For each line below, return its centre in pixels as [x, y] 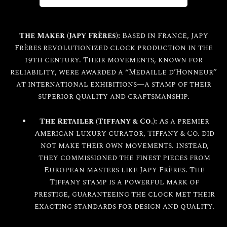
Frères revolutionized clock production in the [113, 48]
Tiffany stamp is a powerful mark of [125, 183]
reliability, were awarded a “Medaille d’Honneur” [113, 72]
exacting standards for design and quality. [125, 207]
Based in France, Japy [164, 36]
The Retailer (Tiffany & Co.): [99, 122]
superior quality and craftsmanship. [113, 97]
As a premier [183, 122]
